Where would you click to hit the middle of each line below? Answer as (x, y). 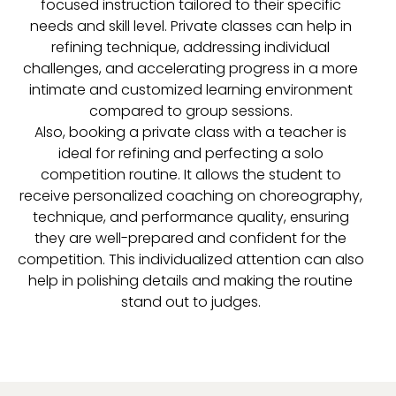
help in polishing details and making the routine (191, 280)
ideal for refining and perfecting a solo (190, 153)
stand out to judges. (190, 301)
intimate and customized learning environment (190, 89)
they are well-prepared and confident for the (191, 238)
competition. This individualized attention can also (190, 259)
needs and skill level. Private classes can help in (190, 26)
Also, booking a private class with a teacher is (191, 132)
